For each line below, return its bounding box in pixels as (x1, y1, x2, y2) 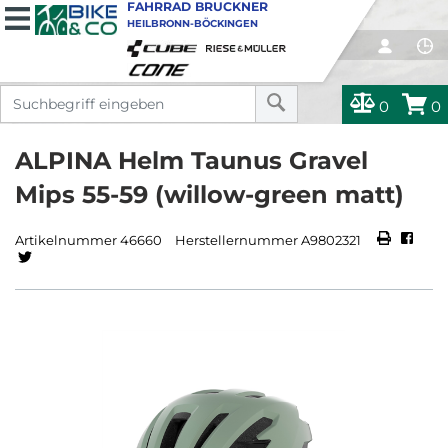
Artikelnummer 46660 (15, 232, 162, 249)
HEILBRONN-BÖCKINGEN (126, 17, 258, 30)
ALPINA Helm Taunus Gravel (15, 146, 368, 175)
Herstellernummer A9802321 (175, 232, 361, 249)
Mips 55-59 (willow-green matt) (15, 180, 404, 209)
